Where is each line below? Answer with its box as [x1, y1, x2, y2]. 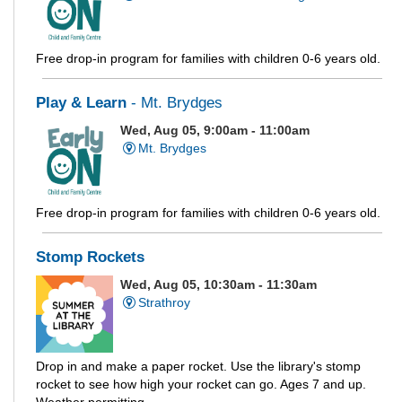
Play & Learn [36, 94, 131, 112]
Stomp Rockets [36, 248, 144, 266]
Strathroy [137, 294, 190, 310]
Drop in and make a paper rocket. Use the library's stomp [36, 359, 361, 374]
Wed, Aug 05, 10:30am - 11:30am [120, 276, 318, 292]
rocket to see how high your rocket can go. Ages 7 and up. [36, 377, 366, 392]
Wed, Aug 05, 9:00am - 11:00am [120, 123, 310, 138]
